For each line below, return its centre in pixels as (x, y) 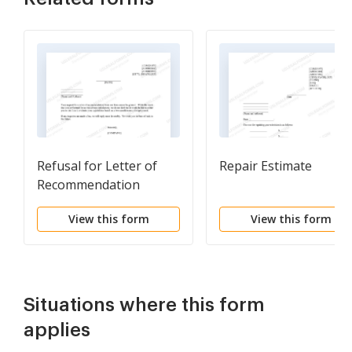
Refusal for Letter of (97, 166)
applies (57, 330)
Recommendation (88, 185)
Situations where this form (144, 305)
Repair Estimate (266, 166)
